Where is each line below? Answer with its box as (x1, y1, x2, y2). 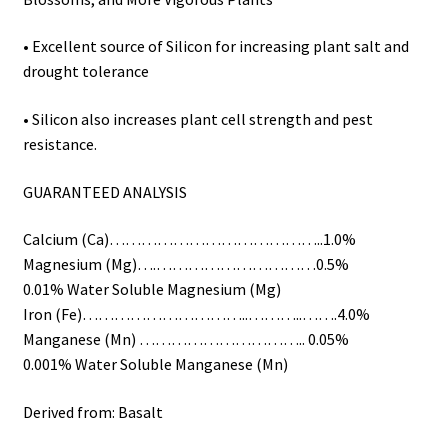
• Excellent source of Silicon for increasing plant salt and (22, 36, 409, 57)
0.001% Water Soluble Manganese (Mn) (22, 354, 288, 375)
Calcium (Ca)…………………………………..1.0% (22, 229, 356, 250)
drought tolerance (22, 61, 149, 82)
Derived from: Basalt (22, 401, 163, 422)
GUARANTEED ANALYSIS (22, 181, 187, 202)
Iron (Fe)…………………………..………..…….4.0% (22, 304, 370, 325)
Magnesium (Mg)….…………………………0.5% (22, 254, 394, 275)
